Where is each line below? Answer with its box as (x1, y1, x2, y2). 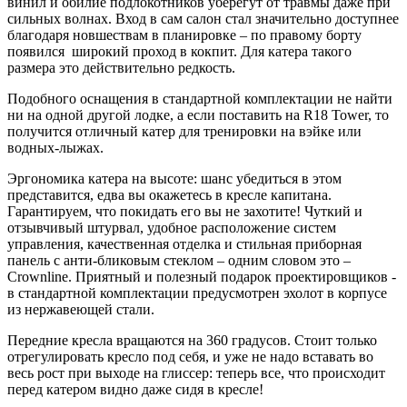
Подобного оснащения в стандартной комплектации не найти (7, 90, 392, 106)
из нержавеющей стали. (7, 301, 154, 317)
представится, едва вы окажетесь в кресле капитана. (7, 186, 332, 203)
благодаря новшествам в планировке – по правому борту (7, 26, 362, 43)
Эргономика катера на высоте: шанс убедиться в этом (7, 170, 342, 186)
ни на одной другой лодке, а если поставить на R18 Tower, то (7, 106, 389, 123)
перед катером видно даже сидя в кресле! (7, 381, 263, 397)
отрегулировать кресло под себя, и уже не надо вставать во (7, 348, 373, 364)
